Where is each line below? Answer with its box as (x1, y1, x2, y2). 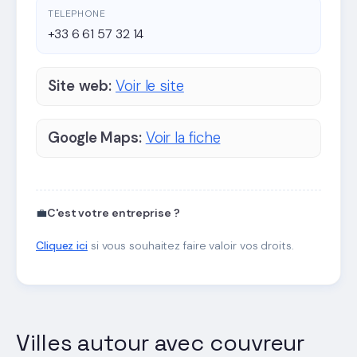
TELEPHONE (48, 6, 106, 20)
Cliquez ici (36, 237, 88, 253)
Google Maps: (48, 127, 142, 147)
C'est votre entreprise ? (46, 205, 180, 220)
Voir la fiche (145, 127, 221, 147)
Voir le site (116, 76, 184, 96)
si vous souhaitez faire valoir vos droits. (87, 237, 294, 253)
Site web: (48, 76, 112, 96)
